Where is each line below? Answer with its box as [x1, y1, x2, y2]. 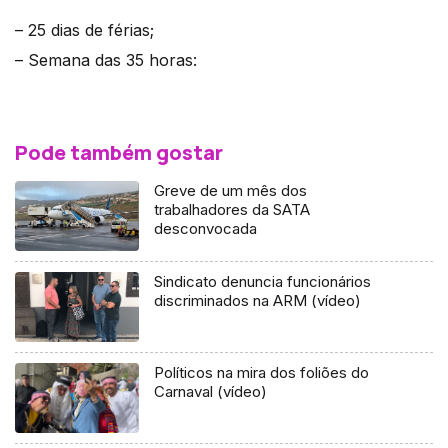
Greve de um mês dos [154, 180, 308, 200]
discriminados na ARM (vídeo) [154, 290, 362, 310]
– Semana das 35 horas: [15, 49, 197, 70]
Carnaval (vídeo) [154, 381, 268, 401]
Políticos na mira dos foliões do [154, 362, 370, 382]
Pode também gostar [15, 138, 223, 166]
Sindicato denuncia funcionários [154, 271, 372, 291]
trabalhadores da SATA [154, 199, 311, 219]
